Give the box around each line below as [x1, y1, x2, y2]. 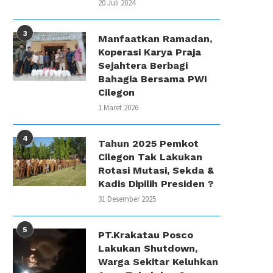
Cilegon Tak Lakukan [98, 151, 202, 163]
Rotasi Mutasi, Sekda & [98, 165, 214, 176]
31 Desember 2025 [98, 194, 156, 204]
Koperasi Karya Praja [98, 46, 201, 58]
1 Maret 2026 [98, 102, 138, 113]
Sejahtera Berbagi [98, 60, 188, 71]
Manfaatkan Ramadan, [98, 33, 212, 44]
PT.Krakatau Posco [98, 229, 193, 241]
